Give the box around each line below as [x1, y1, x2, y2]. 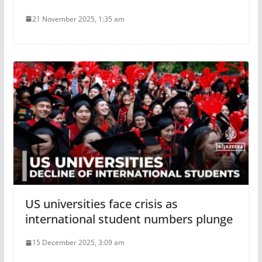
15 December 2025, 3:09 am [32, 237, 125, 248]
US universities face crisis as [25, 196, 178, 212]
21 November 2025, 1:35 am [32, 13, 125, 24]
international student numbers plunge [25, 211, 233, 227]
